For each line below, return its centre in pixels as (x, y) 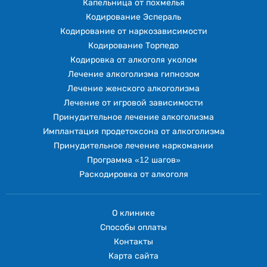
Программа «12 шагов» (133, 160)
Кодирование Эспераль (133, 17)
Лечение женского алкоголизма (133, 89)
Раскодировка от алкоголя (133, 175)
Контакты (133, 242)
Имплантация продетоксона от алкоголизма (133, 132)
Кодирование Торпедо (133, 46)
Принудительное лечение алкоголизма (133, 117)
